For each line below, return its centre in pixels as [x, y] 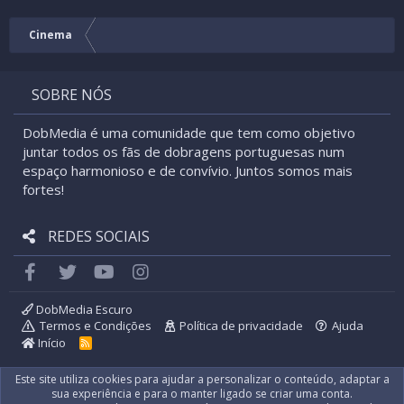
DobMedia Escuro [83, 309]
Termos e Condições [96, 326]
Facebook [71, 270]
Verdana [169, 9]
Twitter [101, 270]
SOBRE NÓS [72, 95]
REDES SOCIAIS [97, 237]
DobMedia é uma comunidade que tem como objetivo [189, 133]
